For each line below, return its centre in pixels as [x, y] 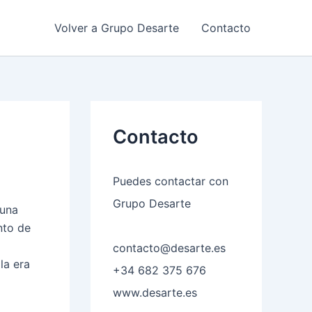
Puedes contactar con [171, 181]
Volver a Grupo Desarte [117, 28]
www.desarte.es [155, 293]
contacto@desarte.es [169, 248]
